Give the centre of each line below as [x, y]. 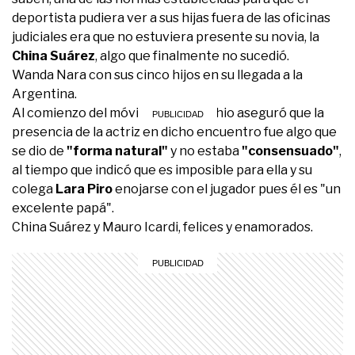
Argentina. [44, 94]
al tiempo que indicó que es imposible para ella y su [162, 170]
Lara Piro [84, 189]
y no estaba [205, 151]
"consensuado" [289, 151]
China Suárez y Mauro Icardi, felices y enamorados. [162, 227]
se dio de [39, 151]
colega [34, 189]
